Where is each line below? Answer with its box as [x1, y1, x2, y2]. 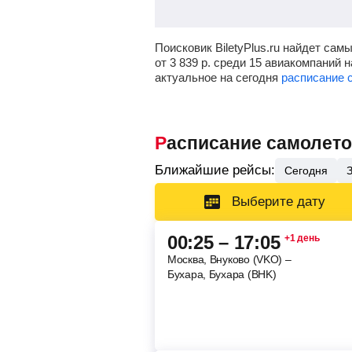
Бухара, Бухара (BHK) [167, 268, 277, 280]
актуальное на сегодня [155, 71, 281, 84]
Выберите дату [232, 194, 325, 209]
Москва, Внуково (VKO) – [167, 253, 291, 266]
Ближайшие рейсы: [155, 163, 275, 178]
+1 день [284, 233, 320, 244]
